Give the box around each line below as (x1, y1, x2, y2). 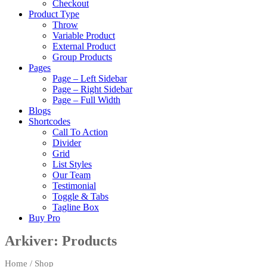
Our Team (52, 170, 91, 180)
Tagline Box (52, 202, 99, 212)
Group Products (52, 52, 112, 62)
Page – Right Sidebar (52, 84, 132, 94)
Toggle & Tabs (52, 191, 108, 201)
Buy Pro (29, 213, 60, 223)
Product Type (29, 9, 79, 19)
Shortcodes (29, 116, 70, 126)
